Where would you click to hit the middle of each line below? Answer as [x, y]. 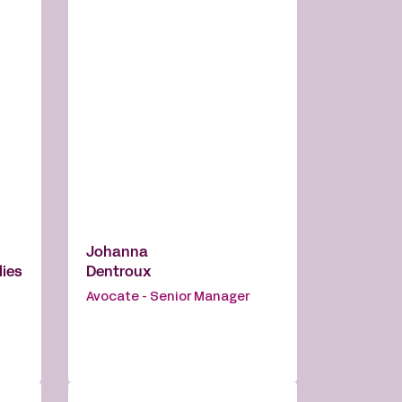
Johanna [117, 253]
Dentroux [119, 273]
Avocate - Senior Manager [168, 298]
